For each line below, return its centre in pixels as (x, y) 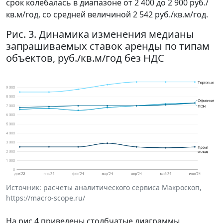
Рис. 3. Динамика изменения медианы (100, 34)
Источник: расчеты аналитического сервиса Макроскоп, (104, 188)
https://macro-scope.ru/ (46, 198)
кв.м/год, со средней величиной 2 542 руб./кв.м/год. (107, 15)
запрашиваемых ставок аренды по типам (108, 46)
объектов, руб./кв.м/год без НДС (85, 58)
